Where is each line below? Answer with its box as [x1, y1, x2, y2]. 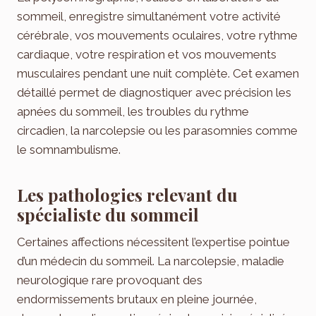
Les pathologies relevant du [17, 183, 238, 206]
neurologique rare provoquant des [17, 272, 202, 287]
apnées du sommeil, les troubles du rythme [17, 104, 249, 119]
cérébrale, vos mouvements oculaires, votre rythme [17, 28, 298, 42]
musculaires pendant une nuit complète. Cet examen [17, 66, 299, 80]
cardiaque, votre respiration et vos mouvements [17, 47, 276, 61]
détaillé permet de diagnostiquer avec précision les [17, 85, 291, 99]
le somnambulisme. [17, 142, 121, 157]
